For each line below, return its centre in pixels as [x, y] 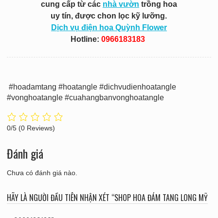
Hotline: [86, 39]
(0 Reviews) [36, 128]
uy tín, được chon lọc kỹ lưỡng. [109, 16]
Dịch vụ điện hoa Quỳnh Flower [109, 28]
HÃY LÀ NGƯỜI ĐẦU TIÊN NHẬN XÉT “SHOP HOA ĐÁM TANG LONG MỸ [107, 197]
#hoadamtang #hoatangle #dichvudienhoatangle [91, 87]
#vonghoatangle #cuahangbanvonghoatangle [85, 98]
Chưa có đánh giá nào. [42, 173]
